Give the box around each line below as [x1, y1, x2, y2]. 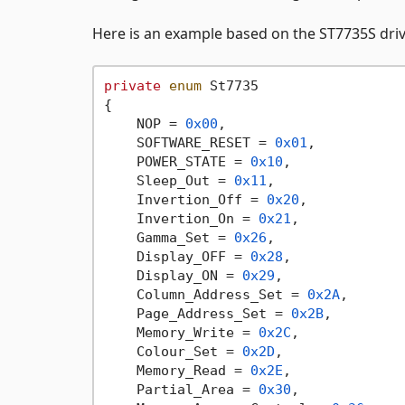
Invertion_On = [103, 210, 259, 227]
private [103, 77, 161, 94]
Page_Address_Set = [103, 305, 291, 322]
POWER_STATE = [103, 153, 250, 170]
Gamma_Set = [103, 229, 234, 246]
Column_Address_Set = [103, 286, 307, 303]
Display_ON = [103, 267, 242, 284]
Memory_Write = [103, 324, 259, 341]
